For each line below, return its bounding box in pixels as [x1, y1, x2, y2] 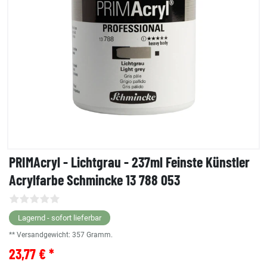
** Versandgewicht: [9, 231, 72, 240]
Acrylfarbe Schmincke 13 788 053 [9, 171, 180, 189]
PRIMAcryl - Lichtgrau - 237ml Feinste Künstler [9, 153, 250, 171]
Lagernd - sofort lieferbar [18, 213, 101, 223]
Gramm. [86, 231, 113, 240]
